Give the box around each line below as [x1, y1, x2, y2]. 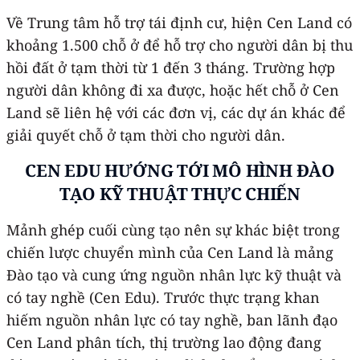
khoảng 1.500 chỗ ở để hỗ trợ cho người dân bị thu [6, 35, 353, 55]
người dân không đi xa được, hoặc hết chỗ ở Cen [6, 80, 339, 100]
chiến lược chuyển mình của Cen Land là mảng [6, 242, 333, 262]
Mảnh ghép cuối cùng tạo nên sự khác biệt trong [6, 219, 340, 239]
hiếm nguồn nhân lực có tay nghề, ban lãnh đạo [6, 309, 337, 329]
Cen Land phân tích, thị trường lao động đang [6, 332, 321, 352]
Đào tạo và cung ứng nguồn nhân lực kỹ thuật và [6, 264, 342, 284]
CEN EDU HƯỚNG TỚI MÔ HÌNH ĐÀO [25, 158, 335, 182]
